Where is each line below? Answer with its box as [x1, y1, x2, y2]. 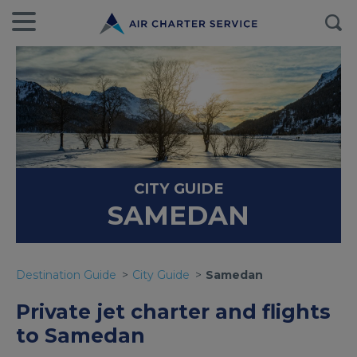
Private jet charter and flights [16, 300, 331, 324]
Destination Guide [16, 268, 116, 282]
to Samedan [16, 324, 145, 347]
